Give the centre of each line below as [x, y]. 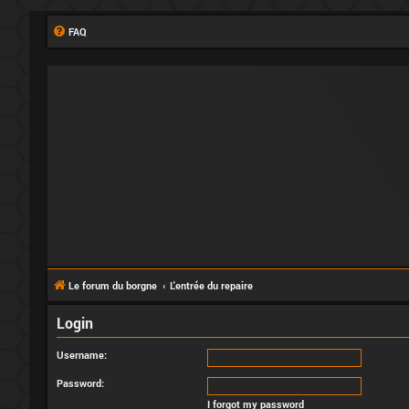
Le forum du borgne [113, 285]
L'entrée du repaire [211, 285]
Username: [82, 355]
